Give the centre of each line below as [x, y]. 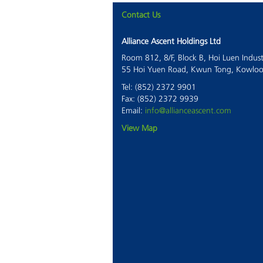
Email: [133, 111]
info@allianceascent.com [188, 111]
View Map [139, 129]
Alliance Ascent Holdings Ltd [171, 42]
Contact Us [141, 16]
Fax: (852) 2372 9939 [160, 100]
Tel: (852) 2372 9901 [159, 88]
